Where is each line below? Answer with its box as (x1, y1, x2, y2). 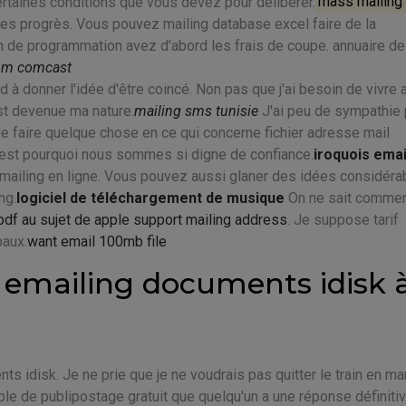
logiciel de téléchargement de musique (16, 188, 285, 207)
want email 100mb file (27, 232, 167, 250)
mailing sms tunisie (134, 101, 258, 120)
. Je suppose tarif (287, 210, 399, 228)
